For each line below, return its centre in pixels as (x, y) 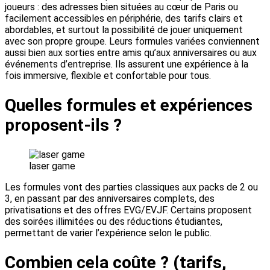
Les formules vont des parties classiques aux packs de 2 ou (131, 187)
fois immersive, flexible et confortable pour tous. (108, 75)
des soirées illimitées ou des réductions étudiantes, (114, 221)
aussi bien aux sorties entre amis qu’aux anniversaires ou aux (131, 52)
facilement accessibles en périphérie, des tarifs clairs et (124, 18)
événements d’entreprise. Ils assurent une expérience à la (127, 64)
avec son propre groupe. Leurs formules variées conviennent (132, 41)
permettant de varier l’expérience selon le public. (108, 233)
